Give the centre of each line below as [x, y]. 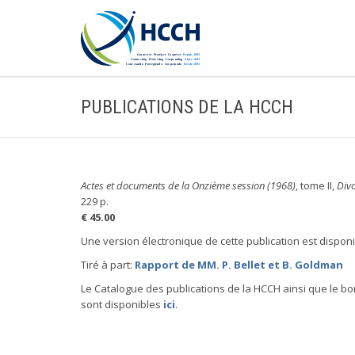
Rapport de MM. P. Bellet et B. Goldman [239, 265]
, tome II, [316, 185]
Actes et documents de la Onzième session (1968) [188, 185]
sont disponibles [122, 304]
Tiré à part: [108, 265]
